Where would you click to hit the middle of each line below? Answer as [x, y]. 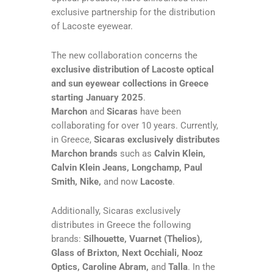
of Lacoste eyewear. [92, 26]
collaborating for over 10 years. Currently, [135, 125]
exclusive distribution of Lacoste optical [133, 69]
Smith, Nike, [77, 181]
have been [161, 111]
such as [137, 153]
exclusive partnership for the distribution [133, 12]
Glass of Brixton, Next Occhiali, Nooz [127, 253]
